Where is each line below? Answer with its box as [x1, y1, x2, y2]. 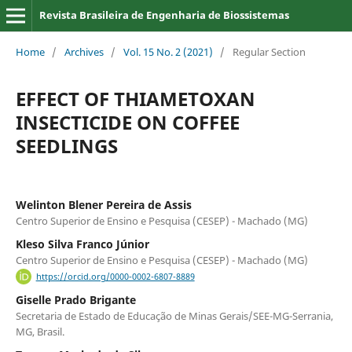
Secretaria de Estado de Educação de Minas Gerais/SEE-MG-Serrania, [15, 309, 333, 324]
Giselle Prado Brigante [15, 292, 136, 308]
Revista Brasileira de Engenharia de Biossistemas [38, 8, 289, 22]
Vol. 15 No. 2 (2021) [123, 44, 213, 59]
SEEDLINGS [15, 132, 118, 159]
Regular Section [232, 44, 306, 59]
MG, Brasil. [15, 324, 64, 339]
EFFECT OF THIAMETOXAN [15, 85, 255, 112]
